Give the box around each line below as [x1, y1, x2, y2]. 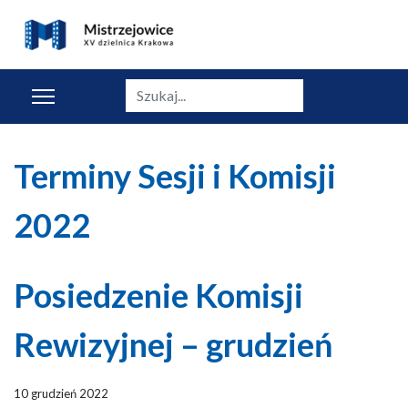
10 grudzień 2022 [14, 386, 108, 401]
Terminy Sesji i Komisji [14, 156, 336, 196]
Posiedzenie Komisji [14, 275, 303, 315]
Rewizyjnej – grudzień [14, 324, 332, 364]
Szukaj [124, 79, 165, 97]
